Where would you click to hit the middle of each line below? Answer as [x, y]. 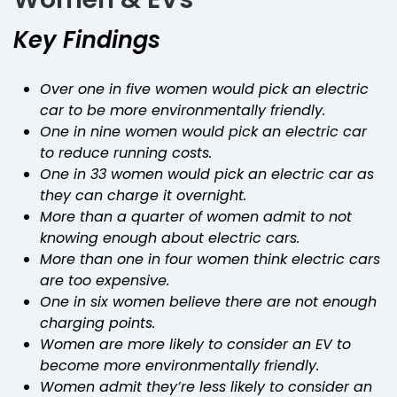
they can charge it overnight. [143, 195]
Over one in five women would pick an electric [204, 89]
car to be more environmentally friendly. [183, 110]
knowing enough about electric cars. [170, 237]
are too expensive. [105, 280]
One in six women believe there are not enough [208, 301]
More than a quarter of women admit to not [196, 216]
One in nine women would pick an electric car [203, 131]
